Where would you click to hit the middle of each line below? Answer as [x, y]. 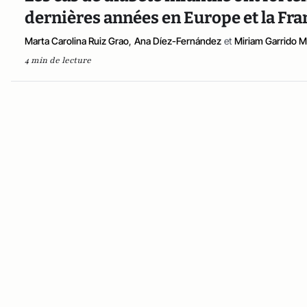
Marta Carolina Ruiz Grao [77, 41]
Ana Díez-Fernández [178, 41]
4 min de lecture [58, 60]
